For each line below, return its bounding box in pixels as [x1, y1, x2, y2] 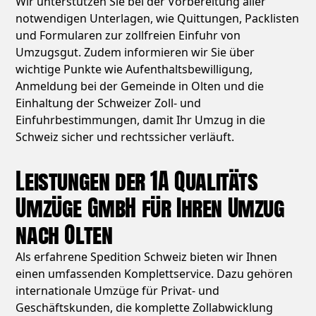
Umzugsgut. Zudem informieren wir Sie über [16, 44, 255, 61]
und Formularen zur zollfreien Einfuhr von [16, 28, 241, 44]
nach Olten [16, 217, 113, 253]
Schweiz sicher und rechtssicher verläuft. [16, 129, 235, 145]
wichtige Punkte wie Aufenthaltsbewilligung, [16, 61, 253, 78]
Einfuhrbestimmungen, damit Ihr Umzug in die [16, 112, 266, 128]
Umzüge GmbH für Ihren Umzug [16, 190, 285, 226]
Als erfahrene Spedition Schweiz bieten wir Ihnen [16, 249, 278, 265]
